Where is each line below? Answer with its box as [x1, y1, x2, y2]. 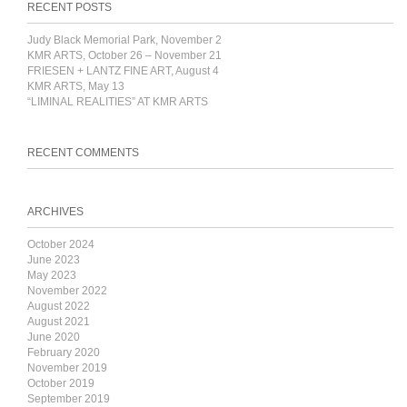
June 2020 [27, 331, 80, 343]
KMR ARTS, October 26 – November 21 [27, 49, 222, 62]
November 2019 [27, 362, 107, 374]
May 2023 [27, 269, 76, 282]
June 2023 [27, 253, 80, 266]
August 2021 [27, 315, 90, 328]
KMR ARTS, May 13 [27, 80, 124, 93]
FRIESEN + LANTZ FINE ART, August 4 [27, 65, 219, 77]
